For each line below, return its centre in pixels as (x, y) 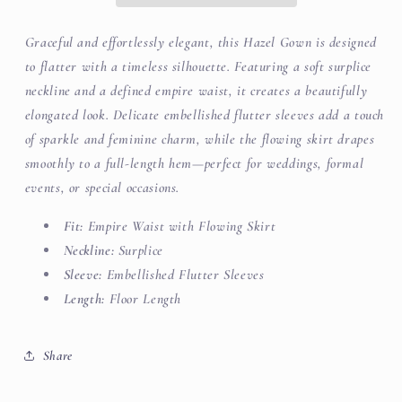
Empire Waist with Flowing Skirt (180, 226)
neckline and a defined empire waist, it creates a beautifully (196, 91)
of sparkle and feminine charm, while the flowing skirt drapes (200, 140)
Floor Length (143, 298)
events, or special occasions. (102, 188)
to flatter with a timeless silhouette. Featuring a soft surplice (198, 67)
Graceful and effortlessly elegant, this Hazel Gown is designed (201, 43)
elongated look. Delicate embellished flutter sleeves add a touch (205, 115)
